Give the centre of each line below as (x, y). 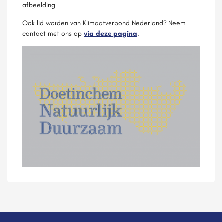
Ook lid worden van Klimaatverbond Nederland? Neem (104, 23)
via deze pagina (111, 33)
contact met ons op (53, 33)
